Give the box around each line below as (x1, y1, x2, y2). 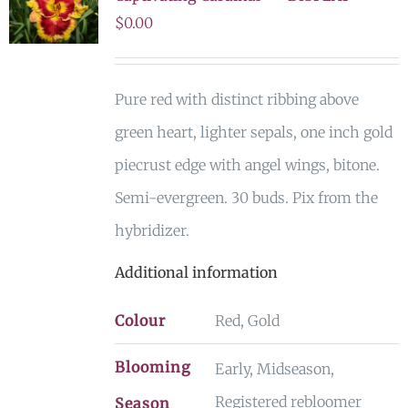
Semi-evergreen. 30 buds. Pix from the (114, 189, 378, 207)
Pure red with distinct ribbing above (114, 90, 359, 108)
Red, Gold (214, 311, 280, 330)
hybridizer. (114, 221, 189, 240)
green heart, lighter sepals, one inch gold (114, 123, 393, 141)
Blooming (114, 358, 191, 376)
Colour (114, 311, 166, 330)
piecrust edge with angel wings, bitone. (114, 156, 380, 174)
